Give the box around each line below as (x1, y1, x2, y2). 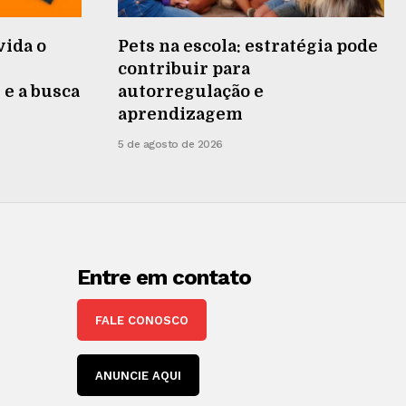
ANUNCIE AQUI (95, 369, 182, 383)
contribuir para (118, 59, 250, 78)
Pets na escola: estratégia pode (118, 36, 378, 55)
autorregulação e (118, 82, 264, 101)
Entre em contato (77, 264, 252, 290)
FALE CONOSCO (95, 313, 189, 327)
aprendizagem (118, 104, 243, 123)
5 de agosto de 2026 (118, 137, 223, 150)
